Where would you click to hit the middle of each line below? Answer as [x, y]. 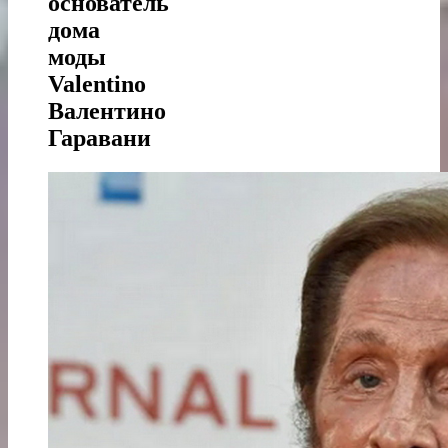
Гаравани [99, 137]
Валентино [107, 110]
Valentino [97, 83]
